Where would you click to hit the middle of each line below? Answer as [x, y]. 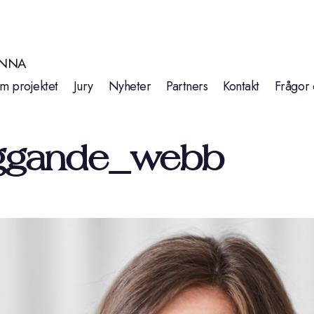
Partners [187, 86]
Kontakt [241, 86]
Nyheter [130, 86]
